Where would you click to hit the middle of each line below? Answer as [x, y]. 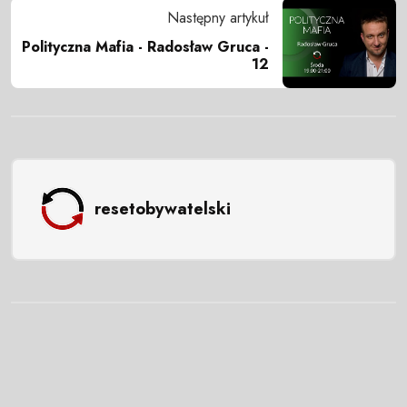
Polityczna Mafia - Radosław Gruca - [145, 47]
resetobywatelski [162, 208]
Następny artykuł [218, 18]
